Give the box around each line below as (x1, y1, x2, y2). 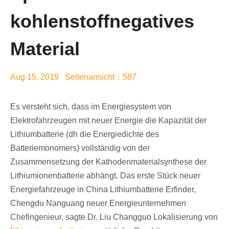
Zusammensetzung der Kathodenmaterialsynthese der (10, 157, 207, 166)
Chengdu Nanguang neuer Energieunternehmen (10, 199, 186, 208)
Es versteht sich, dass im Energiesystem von (10, 102, 171, 111)
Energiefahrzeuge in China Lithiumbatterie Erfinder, (10, 185, 196, 194)
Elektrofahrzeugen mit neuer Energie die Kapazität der (10, 116, 207, 125)
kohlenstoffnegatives (10, 11, 194, 32)
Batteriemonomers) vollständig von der (10, 144, 150, 152)
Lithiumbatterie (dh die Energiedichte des (10, 130, 159, 139)
